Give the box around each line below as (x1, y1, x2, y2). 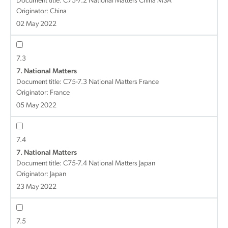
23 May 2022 (16, 183, 56, 191)
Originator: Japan (16, 170, 66, 178)
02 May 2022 (16, 20, 56, 28)
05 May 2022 (16, 102, 56, 109)
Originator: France (16, 89, 70, 97)
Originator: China (16, 8, 67, 15)
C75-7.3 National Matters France (63, 78, 159, 86)
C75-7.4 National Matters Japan (63, 160, 155, 167)
